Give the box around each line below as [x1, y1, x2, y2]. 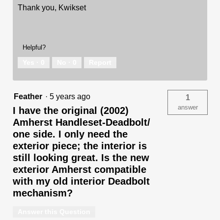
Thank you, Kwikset [18, 3, 86, 12]
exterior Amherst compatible [13, 164, 146, 175]
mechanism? [13, 187, 76, 198]
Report [89, 58, 111, 66]
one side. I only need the [13, 128, 128, 139]
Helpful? [23, 43, 46, 51]
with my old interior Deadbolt [13, 175, 150, 187]
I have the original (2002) [13, 105, 129, 116]
